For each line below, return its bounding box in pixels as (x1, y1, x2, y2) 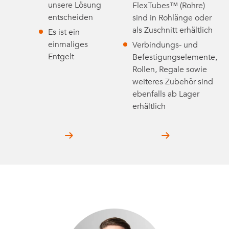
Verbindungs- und (132, 39, 198, 51)
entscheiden (48, 11, 93, 23)
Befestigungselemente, (132, 51, 218, 63)
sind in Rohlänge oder (132, 12, 212, 24)
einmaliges (48, 38, 88, 50)
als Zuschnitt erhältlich (132, 24, 213, 36)
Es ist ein (48, 26, 80, 38)
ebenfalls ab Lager (132, 88, 200, 100)
